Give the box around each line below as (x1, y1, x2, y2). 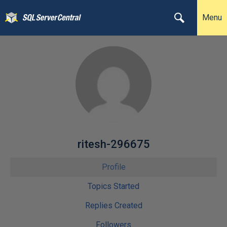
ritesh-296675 (77, 138, 150, 150)
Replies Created (85, 201, 142, 210)
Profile (101, 162, 126, 172)
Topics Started (88, 181, 139, 191)
